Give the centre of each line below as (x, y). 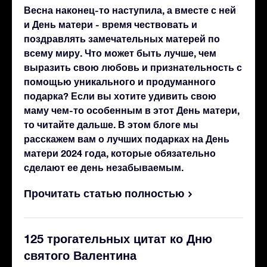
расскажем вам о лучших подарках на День (127, 138)
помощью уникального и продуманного (120, 81)
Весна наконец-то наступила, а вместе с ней (130, 10)
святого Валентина (80, 255)
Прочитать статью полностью (104, 193)
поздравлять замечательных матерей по (122, 38)
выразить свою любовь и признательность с (133, 67)
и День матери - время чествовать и (111, 24)
